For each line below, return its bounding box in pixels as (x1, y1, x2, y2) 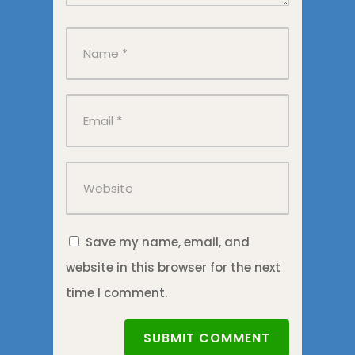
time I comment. (65, 284, 167, 302)
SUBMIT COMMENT (143, 329, 271, 348)
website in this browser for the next (65, 259, 281, 277)
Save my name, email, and (85, 234, 250, 251)
